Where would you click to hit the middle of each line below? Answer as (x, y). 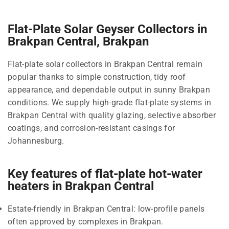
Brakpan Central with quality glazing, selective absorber (112, 115)
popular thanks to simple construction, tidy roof (97, 77)
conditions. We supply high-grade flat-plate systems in (110, 102)
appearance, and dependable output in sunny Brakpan (109, 89)
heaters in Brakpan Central (81, 186)
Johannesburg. (36, 141)
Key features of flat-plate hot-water (105, 174)
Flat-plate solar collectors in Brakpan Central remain (105, 64)
